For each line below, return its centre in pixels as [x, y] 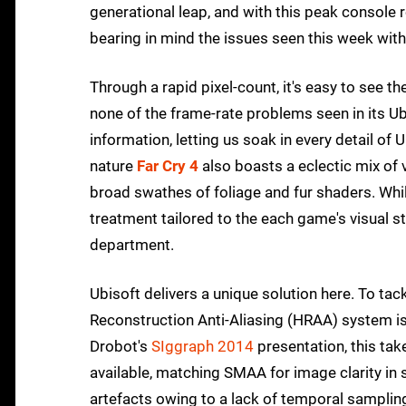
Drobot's [121, 347]
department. [132, 245]
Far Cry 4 [168, 166]
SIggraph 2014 [203, 347]
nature [113, 166]
